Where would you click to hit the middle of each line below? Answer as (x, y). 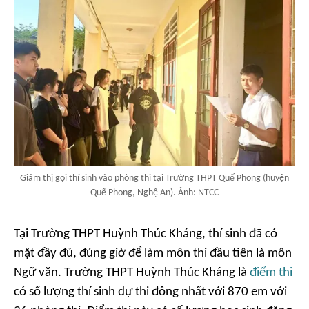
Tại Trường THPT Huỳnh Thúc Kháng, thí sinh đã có (146, 234)
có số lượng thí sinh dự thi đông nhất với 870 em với (150, 292)
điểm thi (271, 272)
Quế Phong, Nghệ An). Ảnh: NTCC (154, 192)
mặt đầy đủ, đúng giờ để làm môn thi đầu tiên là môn (153, 253)
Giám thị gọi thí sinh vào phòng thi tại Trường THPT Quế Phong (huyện (154, 178)
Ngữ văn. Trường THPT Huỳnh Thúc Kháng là (132, 272)
